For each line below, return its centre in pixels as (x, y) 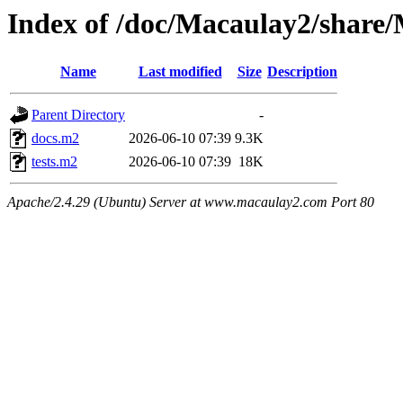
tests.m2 (54, 162)
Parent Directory (78, 115)
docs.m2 (55, 139)
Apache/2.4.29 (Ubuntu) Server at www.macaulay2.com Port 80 (191, 202)
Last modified (180, 72)
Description (302, 72)
